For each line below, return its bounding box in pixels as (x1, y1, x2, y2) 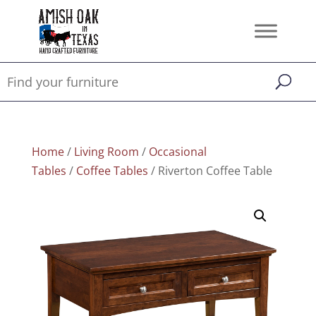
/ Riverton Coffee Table (147, 163, 272, 178)
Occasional (148, 144, 207, 159)
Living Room (73, 144, 139, 159)
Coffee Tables (75, 163, 148, 178)
